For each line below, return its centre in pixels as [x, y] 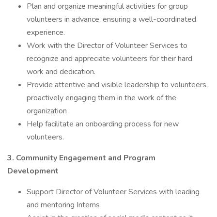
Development [34, 171]
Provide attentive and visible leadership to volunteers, [117, 85]
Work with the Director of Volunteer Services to [107, 46]
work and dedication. [62, 72]
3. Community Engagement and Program [81, 158]
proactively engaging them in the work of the [101, 98]
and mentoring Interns [64, 205]
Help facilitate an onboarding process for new [103, 124]
